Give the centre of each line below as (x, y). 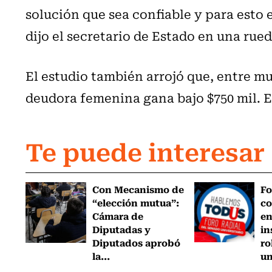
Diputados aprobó (137, 242)
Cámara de (118, 215)
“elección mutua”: (136, 202)
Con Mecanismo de (138, 189)
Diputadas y (122, 229)
